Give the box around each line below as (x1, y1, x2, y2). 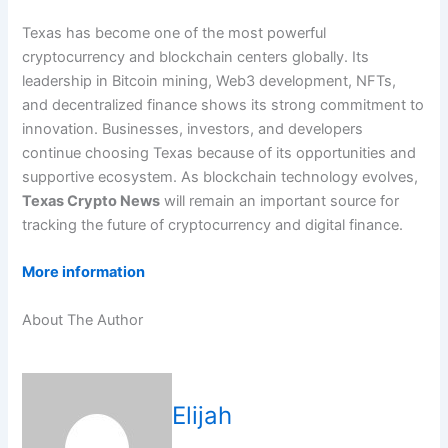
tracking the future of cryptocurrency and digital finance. (22, 215, 404, 234)
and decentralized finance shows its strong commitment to (22, 95, 425, 114)
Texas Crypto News (22, 191, 161, 210)
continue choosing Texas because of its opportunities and (22, 143, 417, 162)
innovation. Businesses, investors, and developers (22, 119, 364, 138)
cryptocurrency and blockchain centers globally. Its (22, 47, 370, 66)
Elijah (172, 400, 233, 430)
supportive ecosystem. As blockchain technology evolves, (22, 167, 419, 186)
